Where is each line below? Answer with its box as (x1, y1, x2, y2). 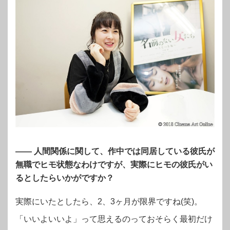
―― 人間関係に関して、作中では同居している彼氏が (15, 147, 215, 156)
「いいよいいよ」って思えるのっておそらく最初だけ (15, 214, 213, 223)
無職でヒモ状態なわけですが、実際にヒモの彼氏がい (15, 160, 213, 169)
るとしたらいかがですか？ (15, 174, 114, 183)
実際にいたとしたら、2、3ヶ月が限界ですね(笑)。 (15, 197, 202, 206)
